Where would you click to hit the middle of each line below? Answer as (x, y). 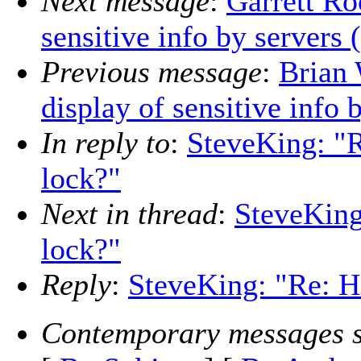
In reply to (106, 143)
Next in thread (129, 214)
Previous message (151, 72)
